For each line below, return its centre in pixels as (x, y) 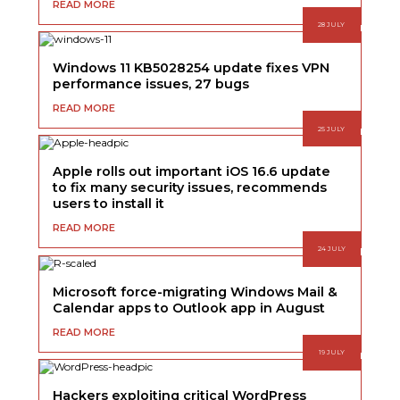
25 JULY (332, 129)
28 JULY (332, 25)
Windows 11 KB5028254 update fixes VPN (192, 67)
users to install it (109, 204)
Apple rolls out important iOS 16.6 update (192, 172)
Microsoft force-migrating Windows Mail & (196, 292)
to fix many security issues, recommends (190, 188)
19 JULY (331, 353)
